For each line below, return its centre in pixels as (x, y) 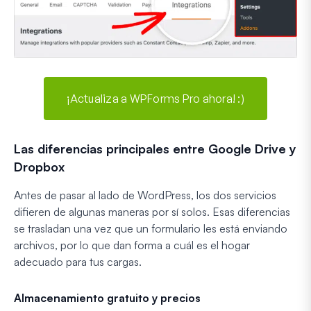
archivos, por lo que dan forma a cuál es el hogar (132, 245)
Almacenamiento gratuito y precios (107, 297)
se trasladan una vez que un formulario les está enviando (151, 228)
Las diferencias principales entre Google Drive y (155, 148)
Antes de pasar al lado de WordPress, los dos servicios (145, 195)
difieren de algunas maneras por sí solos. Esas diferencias (152, 211)
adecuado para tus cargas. (78, 261)
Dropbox (39, 166)
